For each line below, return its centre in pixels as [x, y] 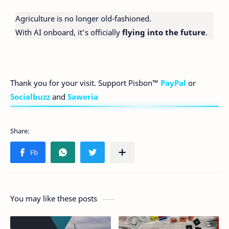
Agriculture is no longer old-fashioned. [83, 18]
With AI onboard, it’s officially [69, 32]
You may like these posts [54, 199]
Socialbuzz [30, 97]
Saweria [83, 97]
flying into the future [164, 32]
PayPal [173, 83]
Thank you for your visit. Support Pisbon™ [85, 83]
